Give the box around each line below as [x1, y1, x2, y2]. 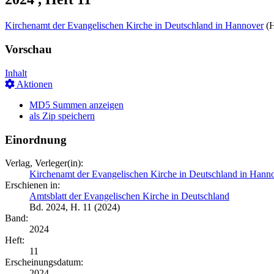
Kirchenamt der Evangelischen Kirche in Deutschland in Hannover [5, 20, 264, 31]
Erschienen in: [5, 180, 60, 191]
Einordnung [5, 133, 67, 146]
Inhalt [5, 67, 27, 78]
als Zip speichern [29, 110, 95, 121]
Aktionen [15, 78, 53, 89]
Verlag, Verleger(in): [5, 158, 83, 169]
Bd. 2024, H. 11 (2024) [29, 202, 120, 213]
